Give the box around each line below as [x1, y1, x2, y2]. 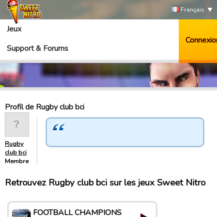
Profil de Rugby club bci [5, 102, 84, 112]
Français [179, 5, 204, 14]
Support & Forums [7, 43, 68, 54]
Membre [5, 157, 29, 166]
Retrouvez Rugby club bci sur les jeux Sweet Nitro [5, 176, 205, 189]
